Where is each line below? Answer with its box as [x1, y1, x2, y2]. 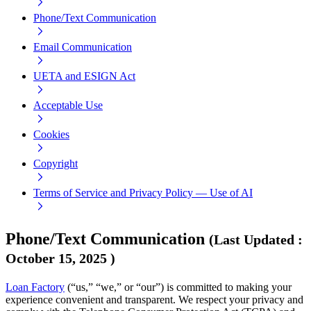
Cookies [33, 128, 69, 141]
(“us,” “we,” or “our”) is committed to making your [65, 280, 292, 293]
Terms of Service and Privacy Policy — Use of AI [33, 187, 253, 199]
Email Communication [33, 41, 132, 53]
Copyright [33, 158, 78, 170]
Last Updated [214, 232, 294, 248]
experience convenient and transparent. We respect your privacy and [6, 293, 303, 305]
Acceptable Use [33, 99, 103, 112]
